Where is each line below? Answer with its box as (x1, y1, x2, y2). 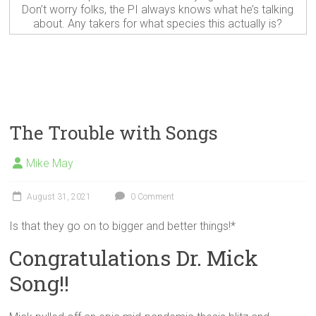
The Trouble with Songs (9, 121, 219, 145)
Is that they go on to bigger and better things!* (9, 219, 236, 233)
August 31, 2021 (27, 192, 92, 202)
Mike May (26, 157, 74, 171)
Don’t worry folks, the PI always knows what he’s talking (22, 3, 294, 17)
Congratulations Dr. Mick (9, 244, 259, 272)
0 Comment (128, 192, 175, 202)
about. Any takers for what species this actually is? (33, 17, 283, 31)
